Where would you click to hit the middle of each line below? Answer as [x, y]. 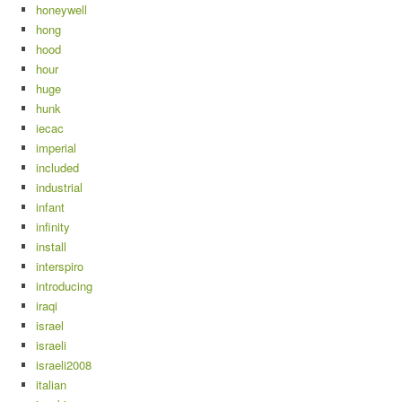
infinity [53, 227]
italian [51, 385]
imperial [56, 148]
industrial [59, 187]
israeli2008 [64, 365]
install [51, 246]
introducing [64, 286]
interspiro [60, 266]
